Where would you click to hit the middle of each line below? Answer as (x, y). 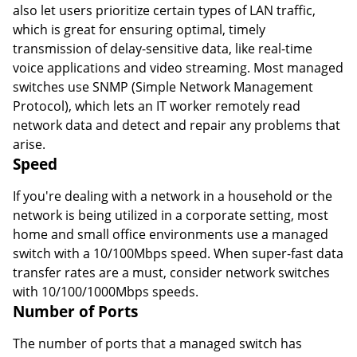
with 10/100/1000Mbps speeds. (106, 292)
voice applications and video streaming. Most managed (178, 68)
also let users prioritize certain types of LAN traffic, (164, 11)
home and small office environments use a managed (171, 235)
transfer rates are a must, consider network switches (171, 273)
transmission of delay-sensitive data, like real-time (163, 49)
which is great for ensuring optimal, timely (139, 30)
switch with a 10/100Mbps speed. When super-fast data (178, 254)
